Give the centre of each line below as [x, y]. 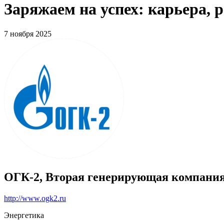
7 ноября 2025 [28, 33]
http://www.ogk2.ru [35, 198]
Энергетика [24, 215]
